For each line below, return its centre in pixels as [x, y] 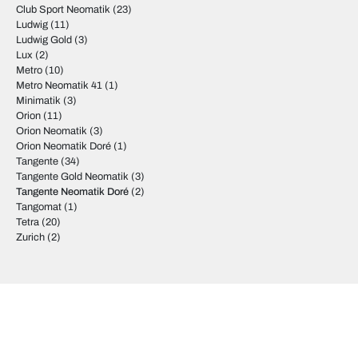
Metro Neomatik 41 [59, 86]
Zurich [30, 237]
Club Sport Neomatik [63, 10]
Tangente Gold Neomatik [72, 177]
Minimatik [38, 101]
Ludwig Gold [44, 40]
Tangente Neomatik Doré [72, 192]
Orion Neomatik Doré [64, 146]
